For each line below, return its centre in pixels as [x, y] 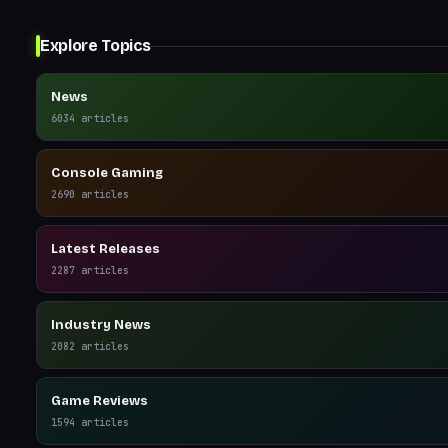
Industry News [101, 325]
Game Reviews [99, 401]
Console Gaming [107, 173]
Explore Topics [95, 45]
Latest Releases [105, 249]
